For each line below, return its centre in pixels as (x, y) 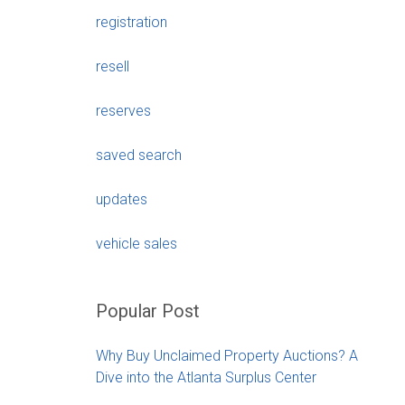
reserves (123, 110)
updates (122, 199)
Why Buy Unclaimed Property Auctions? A (227, 355)
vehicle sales (137, 243)
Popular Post (148, 311)
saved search (139, 155)
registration (132, 22)
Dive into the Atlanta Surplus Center (206, 377)
